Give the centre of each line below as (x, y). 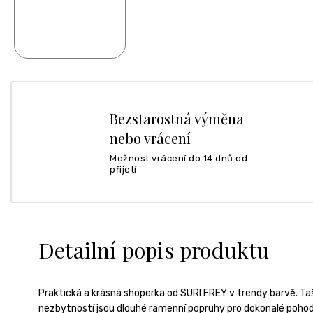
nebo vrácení (150, 138)
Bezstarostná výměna (177, 118)
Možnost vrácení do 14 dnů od (179, 158)
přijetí (123, 169)
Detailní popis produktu (154, 249)
